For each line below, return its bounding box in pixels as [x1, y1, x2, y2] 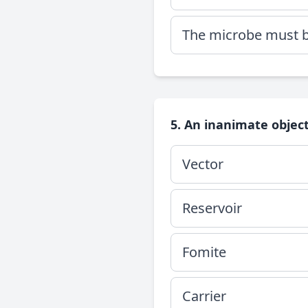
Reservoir [182, 199, 242, 217]
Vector [182, 155, 223, 173]
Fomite [182, 243, 226, 261]
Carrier [182, 287, 226, 305]
